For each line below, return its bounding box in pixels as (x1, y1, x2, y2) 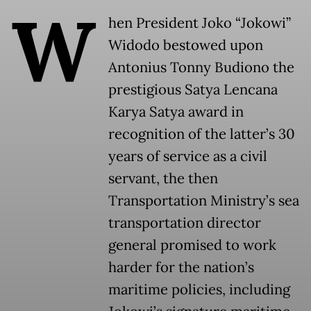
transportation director (108, 214, 261, 233)
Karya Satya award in (108, 103, 244, 121)
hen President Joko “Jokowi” (108, 14, 291, 33)
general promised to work (108, 236, 276, 255)
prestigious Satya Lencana (108, 81, 278, 99)
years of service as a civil (108, 147, 267, 166)
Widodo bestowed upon (108, 36, 263, 55)
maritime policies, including (108, 280, 290, 299)
